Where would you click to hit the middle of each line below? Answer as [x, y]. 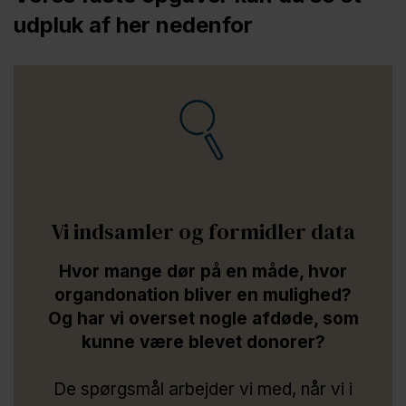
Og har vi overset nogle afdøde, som [203, 318]
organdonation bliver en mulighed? [203, 295]
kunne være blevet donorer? [203, 342]
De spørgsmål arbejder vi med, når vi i [203, 389]
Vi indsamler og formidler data [203, 231]
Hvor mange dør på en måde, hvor [203, 271]
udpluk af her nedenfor [133, 25]
